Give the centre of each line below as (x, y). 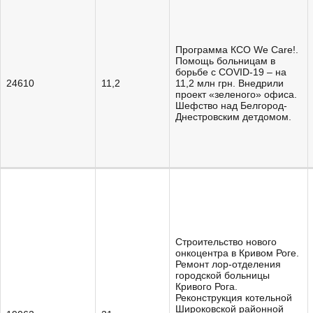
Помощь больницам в (225, 61)
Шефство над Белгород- (231, 105)
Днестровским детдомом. (233, 117)
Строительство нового (226, 242)
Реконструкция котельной (234, 298)
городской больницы (223, 275)
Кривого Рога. (206, 286)
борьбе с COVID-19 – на (231, 72)
